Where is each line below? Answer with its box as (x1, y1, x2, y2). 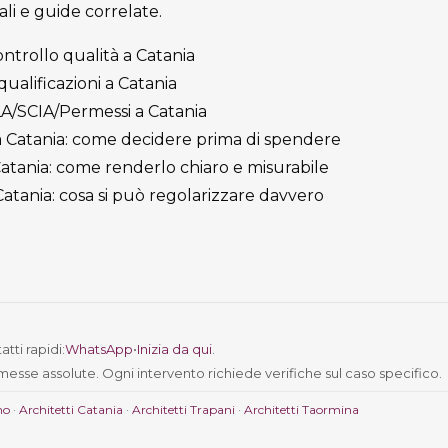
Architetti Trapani (132, 402, 235, 417)
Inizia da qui (137, 341, 212, 357)
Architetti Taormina (244, 402, 359, 417)
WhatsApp (65, 341, 133, 357)
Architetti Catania (19, 402, 123, 417)
